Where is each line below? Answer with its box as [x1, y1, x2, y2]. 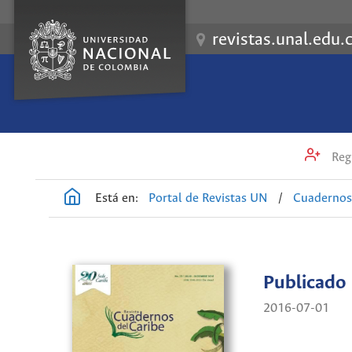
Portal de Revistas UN [148, 191, 269, 205]
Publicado [263, 273, 346, 295]
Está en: [95, 191, 138, 205]
